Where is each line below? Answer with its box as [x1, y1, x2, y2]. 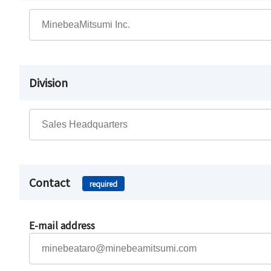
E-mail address [29, 217, 95, 232]
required [90, 178, 117, 189]
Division [29, 74, 68, 90]
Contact [29, 174, 73, 190]
